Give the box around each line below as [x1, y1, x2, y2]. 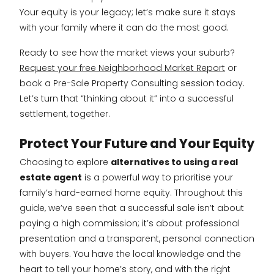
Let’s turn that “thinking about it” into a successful [20, 92, 234, 105]
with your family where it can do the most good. [20, 21, 229, 34]
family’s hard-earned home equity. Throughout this [20, 187, 243, 199]
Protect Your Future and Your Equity [20, 135, 254, 153]
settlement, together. [20, 108, 110, 120]
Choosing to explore [20, 156, 111, 169]
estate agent [20, 171, 82, 184]
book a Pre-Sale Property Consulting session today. [20, 77, 245, 90]
